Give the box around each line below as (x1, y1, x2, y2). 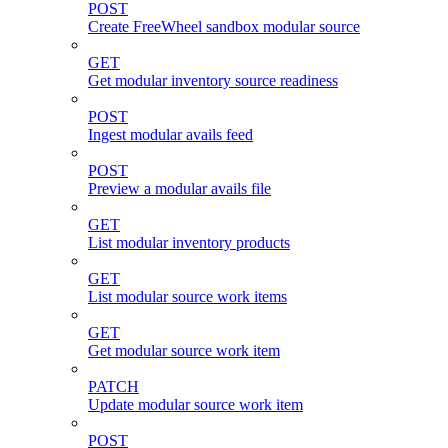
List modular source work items (88, 288, 287, 306)
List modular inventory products (88, 234, 290, 252)
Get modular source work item (88, 342, 280, 360)
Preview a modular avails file (88, 180, 271, 198)
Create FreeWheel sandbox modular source (88, 18, 360, 36)
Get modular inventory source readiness (88, 72, 338, 90)
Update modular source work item (88, 396, 303, 414)
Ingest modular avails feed (88, 126, 253, 144)
